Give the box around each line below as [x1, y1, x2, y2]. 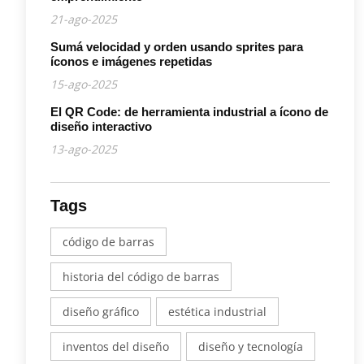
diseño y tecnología [198, 338, 303, 354]
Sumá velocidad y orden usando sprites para [50, 39, 303, 54]
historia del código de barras [63, 268, 219, 284]
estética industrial [168, 303, 266, 319]
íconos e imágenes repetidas [50, 54, 212, 68]
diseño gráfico [63, 303, 139, 319]
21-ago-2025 [50, 11, 117, 27]
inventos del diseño [63, 338, 169, 354]
